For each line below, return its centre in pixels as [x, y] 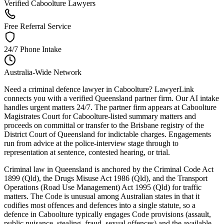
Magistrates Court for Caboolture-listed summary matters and [100, 116]
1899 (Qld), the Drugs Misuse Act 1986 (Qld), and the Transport [106, 178]
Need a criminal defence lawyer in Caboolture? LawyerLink [99, 89]
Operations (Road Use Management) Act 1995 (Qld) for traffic [103, 187]
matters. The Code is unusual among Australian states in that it [102, 196]
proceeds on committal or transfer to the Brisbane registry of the [104, 125]
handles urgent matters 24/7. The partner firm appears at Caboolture [110, 107]
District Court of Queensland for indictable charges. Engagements [107, 134]
